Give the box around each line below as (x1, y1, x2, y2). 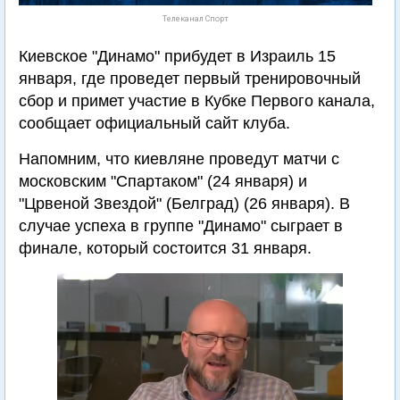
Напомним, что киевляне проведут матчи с (19, 150, 339, 168)
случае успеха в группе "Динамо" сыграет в (19, 217, 343, 235)
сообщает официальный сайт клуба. (19, 114, 290, 132)
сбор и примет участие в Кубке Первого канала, (19, 92, 375, 110)
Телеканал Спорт (162, 14, 229, 23)
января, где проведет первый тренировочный (19, 70, 361, 87)
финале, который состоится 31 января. (19, 239, 312, 257)
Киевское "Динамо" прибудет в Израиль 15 (19, 47, 336, 65)
